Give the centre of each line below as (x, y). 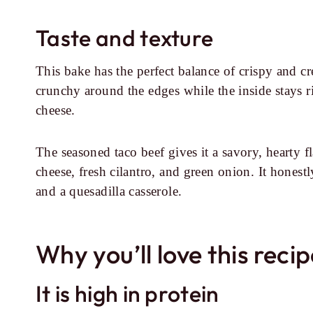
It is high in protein (128, 293)
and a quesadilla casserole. (109, 191)
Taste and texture (125, 38)
